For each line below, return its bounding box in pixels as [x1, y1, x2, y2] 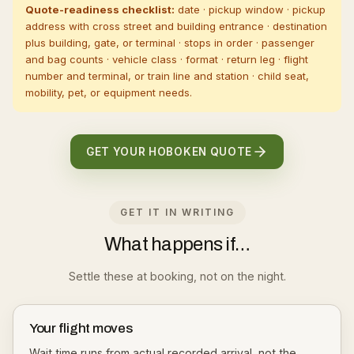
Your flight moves [29, 321, 133, 336]
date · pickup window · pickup [175, 3, 326, 16]
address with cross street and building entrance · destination [25, 20, 327, 32]
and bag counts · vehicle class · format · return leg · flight [25, 53, 308, 66]
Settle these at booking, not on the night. [68, 269, 286, 283]
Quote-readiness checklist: [25, 3, 175, 16]
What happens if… [104, 234, 250, 254]
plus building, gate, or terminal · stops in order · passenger [25, 36, 314, 49]
